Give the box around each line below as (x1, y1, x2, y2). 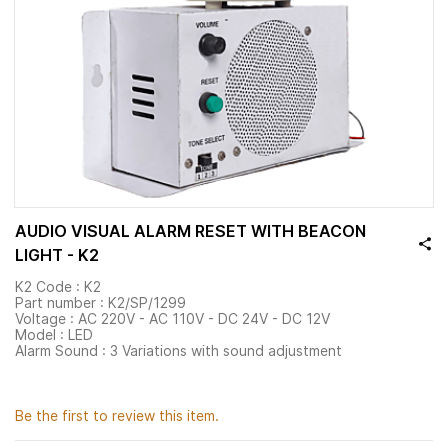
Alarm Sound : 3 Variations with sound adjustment (15, 342, 342, 359)
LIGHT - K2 (15, 245, 99, 265)
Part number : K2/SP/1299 (15, 294, 186, 311)
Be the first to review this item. (15, 407, 219, 424)
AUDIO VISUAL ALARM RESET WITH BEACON (15, 221, 366, 241)
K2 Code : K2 (15, 278, 101, 295)
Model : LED (15, 326, 93, 343)
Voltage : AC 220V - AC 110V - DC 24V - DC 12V (15, 310, 330, 327)
